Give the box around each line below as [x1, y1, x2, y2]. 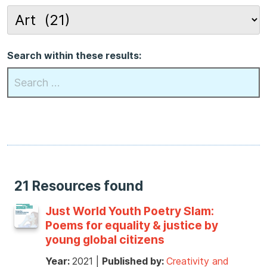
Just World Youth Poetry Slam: [45, 204, 214, 219]
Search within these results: [7, 49, 141, 61]
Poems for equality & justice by [45, 218, 218, 233]
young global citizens [45, 232, 164, 247]
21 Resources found [14, 178, 143, 194]
